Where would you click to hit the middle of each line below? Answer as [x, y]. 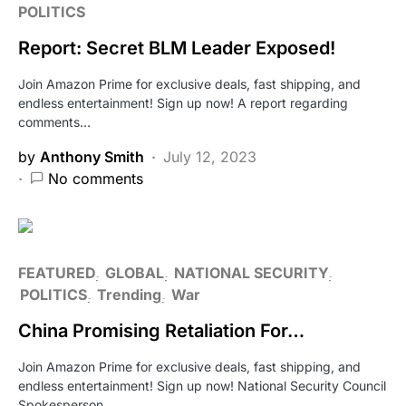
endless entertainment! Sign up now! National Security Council [202, 385]
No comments [96, 178]
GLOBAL [135, 272]
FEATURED [57, 272]
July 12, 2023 [210, 156]
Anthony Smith [92, 156]
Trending [129, 294]
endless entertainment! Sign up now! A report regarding [183, 102]
